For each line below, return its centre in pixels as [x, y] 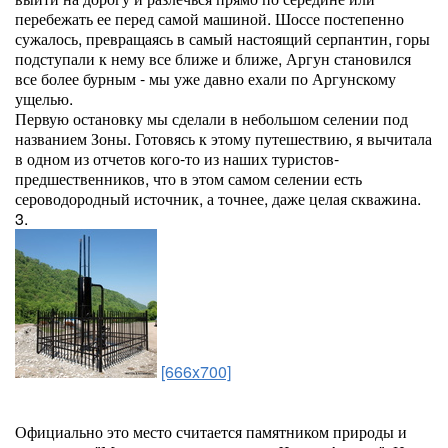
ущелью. [44, 98]
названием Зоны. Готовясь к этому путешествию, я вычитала [223, 138]
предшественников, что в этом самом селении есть [188, 178]
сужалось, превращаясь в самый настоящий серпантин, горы [222, 38]
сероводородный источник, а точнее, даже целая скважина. [218, 198]
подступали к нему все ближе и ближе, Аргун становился [213, 58]
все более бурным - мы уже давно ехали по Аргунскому [205, 78]
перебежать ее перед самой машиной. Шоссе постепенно [209, 18]
